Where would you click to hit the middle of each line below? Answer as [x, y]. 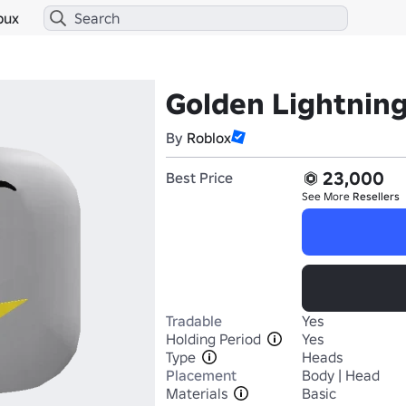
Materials [197, 393]
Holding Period [213, 339]
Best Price [199, 178]
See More [327, 196]
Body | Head [341, 375]
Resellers [376, 196]
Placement [201, 375]
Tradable [194, 321]
